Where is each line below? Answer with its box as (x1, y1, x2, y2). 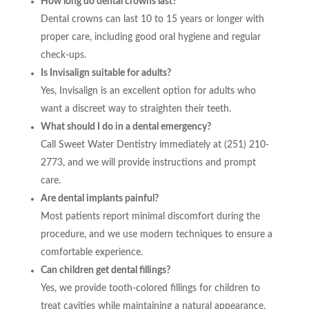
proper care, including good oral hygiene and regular (40, 32, 261, 42)
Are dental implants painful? (40, 193, 159, 203)
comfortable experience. (40, 247, 143, 257)
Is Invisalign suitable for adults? (40, 68, 171, 78)
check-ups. (40, 50, 86, 60)
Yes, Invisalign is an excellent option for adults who (40, 86, 256, 96)
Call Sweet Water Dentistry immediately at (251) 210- (40, 139, 269, 150)
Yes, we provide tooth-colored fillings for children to (40, 283, 260, 293)
